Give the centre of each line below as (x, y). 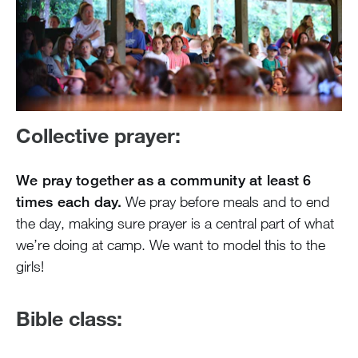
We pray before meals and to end (225, 201)
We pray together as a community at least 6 (164, 179)
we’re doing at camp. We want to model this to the (171, 244)
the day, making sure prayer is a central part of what (175, 223)
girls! (30, 266)
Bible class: (69, 317)
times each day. (69, 201)
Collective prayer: (98, 134)
